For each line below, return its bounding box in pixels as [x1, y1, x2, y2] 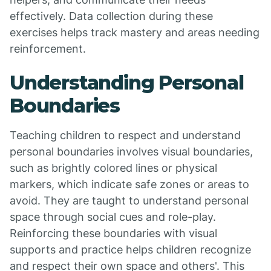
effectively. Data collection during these [10, 10, 213, 22]
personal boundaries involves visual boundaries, [10, 145, 253, 158]
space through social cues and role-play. [10, 211, 216, 223]
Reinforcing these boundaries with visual [10, 227, 217, 240]
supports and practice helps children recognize [10, 243, 251, 256]
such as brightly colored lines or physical [10, 162, 217, 174]
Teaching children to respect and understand [10, 129, 241, 142]
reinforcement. [10, 42, 86, 55]
